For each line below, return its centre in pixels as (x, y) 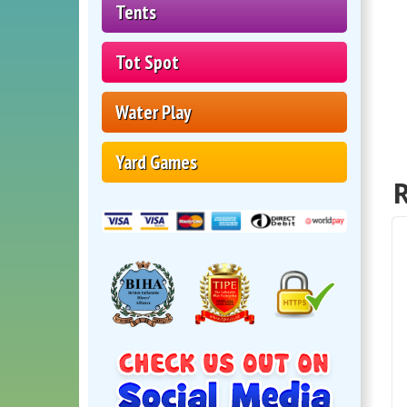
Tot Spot (147, 63)
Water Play (153, 113)
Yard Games (156, 163)
